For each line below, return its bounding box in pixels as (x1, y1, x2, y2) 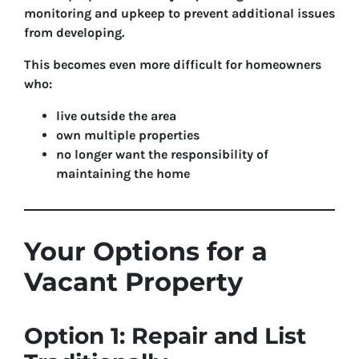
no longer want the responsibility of (56, 147, 268, 162)
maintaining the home (56, 166, 190, 181)
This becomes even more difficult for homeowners (24, 57, 321, 72)
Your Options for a (24, 236, 268, 267)
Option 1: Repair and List (24, 322, 306, 349)
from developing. (24, 25, 124, 40)
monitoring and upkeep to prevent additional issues (24, 6, 335, 21)
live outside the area (56, 108, 176, 123)
